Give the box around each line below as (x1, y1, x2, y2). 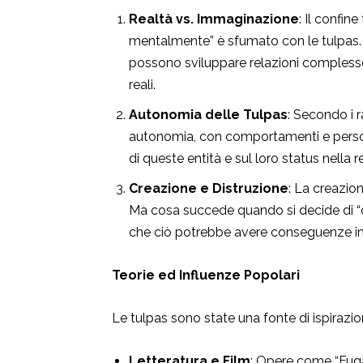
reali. (129, 77, 156, 93)
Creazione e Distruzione (129, 181, 288, 197)
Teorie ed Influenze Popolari (112, 267, 300, 284)
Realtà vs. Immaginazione (129, 11, 299, 28)
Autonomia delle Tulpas (129, 107, 288, 123)
